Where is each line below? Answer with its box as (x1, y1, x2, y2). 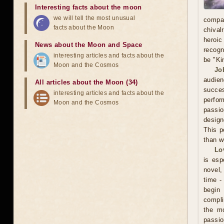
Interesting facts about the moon (35, 3, 142, 11)
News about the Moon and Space (35, 41, 142, 48)
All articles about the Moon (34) (35, 78, 138, 86)
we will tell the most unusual (53, 14, 135, 21)
